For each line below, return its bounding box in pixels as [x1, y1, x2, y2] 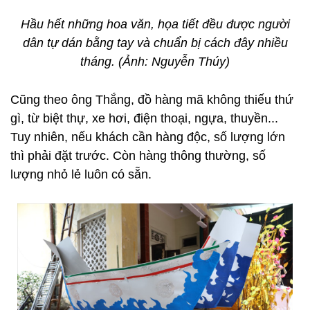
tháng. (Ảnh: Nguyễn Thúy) [80, 55, 230, 69]
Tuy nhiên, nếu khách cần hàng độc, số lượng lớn [10, 130, 285, 144]
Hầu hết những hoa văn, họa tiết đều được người [20, 17, 290, 31]
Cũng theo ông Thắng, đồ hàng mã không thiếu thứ [10, 93, 293, 107]
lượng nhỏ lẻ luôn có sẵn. [10, 167, 152, 181]
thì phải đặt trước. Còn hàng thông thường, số [10, 149, 266, 163]
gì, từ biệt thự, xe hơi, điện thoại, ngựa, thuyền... [10, 111, 278, 125]
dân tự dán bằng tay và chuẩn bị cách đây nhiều [22, 36, 288, 50]
